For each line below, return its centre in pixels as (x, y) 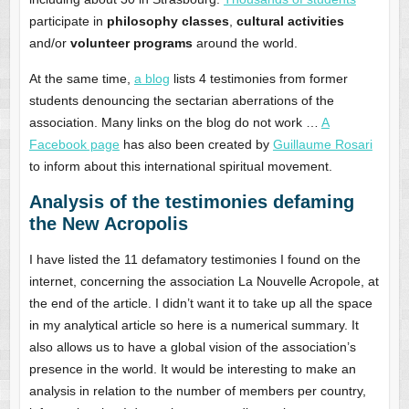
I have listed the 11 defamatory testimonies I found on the (194, 259)
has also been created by (196, 144)
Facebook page (74, 144)
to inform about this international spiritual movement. (180, 166)
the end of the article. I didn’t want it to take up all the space (200, 303)
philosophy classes (168, 21)
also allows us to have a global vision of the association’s (192, 346)
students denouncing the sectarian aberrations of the (181, 100)
